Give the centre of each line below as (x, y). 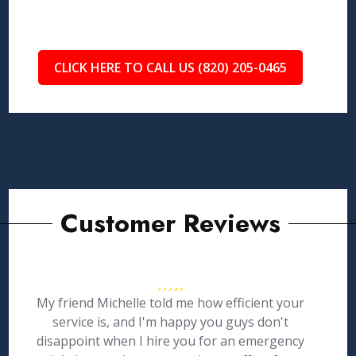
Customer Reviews (170, 223)
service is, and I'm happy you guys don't (170, 322)
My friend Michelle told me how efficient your (170, 303)
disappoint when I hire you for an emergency (170, 341)
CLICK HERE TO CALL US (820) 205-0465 (170, 68)
